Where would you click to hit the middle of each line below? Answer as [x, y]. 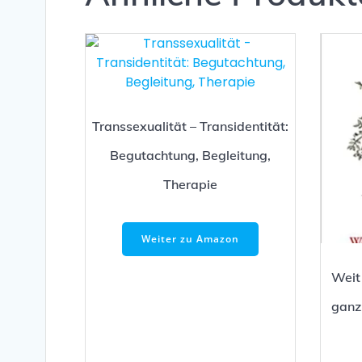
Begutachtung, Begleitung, [190, 155]
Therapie [190, 184]
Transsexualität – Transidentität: [190, 126]
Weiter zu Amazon [190, 239]
